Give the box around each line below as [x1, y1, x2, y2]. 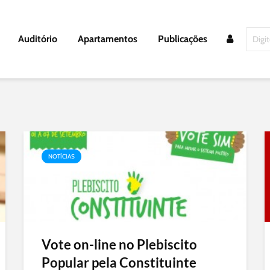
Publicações [158, 33, 207, 45]
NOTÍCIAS [48, 152, 75, 160]
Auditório [18, 33, 57, 45]
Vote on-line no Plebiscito [42, 236, 197, 253]
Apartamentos [78, 33, 137, 45]
